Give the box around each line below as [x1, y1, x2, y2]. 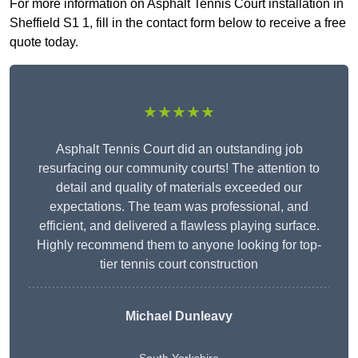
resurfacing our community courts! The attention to [38, 161, 320, 176]
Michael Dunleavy [125, 309, 233, 324]
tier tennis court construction [100, 257, 258, 272]
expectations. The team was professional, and [50, 200, 308, 214]
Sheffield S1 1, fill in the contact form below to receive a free [10, 16, 346, 30]
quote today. [10, 35, 78, 50]
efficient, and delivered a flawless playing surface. [38, 219, 320, 233]
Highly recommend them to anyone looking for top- [37, 238, 321, 253]
